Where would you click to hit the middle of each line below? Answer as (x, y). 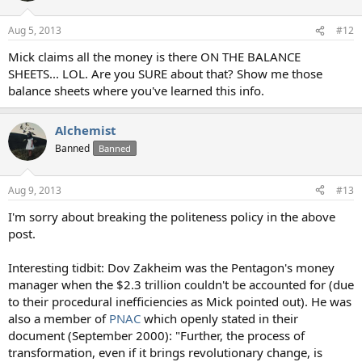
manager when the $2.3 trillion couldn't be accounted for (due (181, 284)
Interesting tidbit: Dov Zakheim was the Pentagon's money (171, 267)
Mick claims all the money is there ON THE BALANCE (154, 57)
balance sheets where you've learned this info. (136, 91)
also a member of (59, 318)
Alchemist (86, 130)
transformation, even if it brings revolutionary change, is (165, 352)
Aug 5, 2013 (35, 31)
